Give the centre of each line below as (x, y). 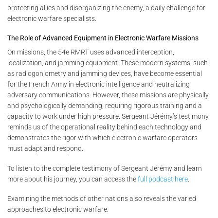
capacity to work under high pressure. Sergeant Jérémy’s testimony (108, 117)
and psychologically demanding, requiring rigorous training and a (105, 106)
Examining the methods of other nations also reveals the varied (102, 198)
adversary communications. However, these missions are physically (108, 95)
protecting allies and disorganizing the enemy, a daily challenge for (106, 8)
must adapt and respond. (45, 149)
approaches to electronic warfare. (58, 209)
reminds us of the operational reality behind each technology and (104, 127)
